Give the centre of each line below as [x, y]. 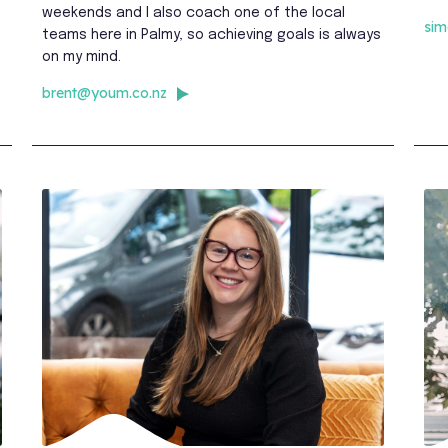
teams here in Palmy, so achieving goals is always [211, 34]
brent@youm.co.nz [104, 92]
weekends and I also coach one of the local [193, 12]
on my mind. [81, 56]
